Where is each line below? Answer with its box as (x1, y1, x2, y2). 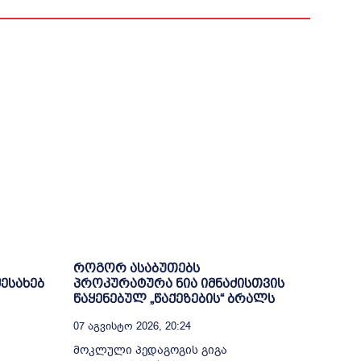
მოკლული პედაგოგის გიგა (73, 342, 227, 358)
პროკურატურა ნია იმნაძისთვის (73, 276, 284, 290)
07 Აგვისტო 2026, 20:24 (73, 318, 191, 333)
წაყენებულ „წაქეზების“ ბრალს (73, 291, 275, 305)
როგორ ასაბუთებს (73, 260, 200, 275)
